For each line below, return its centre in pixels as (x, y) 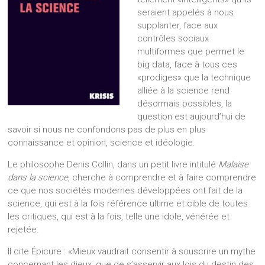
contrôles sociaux (173, 38)
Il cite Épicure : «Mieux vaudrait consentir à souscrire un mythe (132, 251)
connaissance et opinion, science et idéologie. (102, 142)
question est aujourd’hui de (192, 116)
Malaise (234, 164)
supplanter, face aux (178, 25)
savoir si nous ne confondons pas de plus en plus (107, 129)
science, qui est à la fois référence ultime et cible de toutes (128, 203)
